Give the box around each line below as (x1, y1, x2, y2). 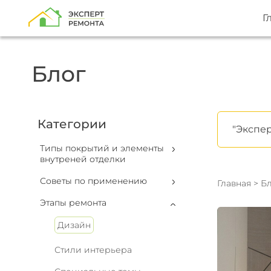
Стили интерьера (54, 244, 132, 255)
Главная (217, 178, 251, 189)
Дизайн (57, 220, 91, 230)
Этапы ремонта (40, 197, 106, 208)
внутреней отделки (40, 154, 126, 165)
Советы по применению (40, 175, 147, 186)
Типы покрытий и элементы (40, 143, 164, 154)
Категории (38, 117, 106, 131)
